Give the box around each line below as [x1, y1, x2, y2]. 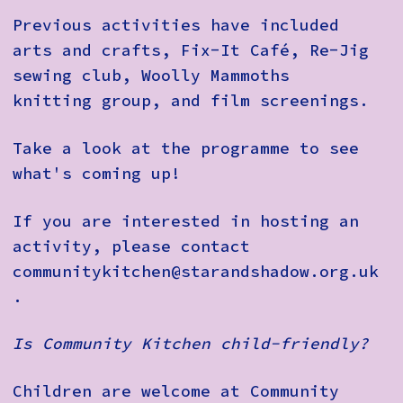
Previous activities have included [13, 15, 339, 36]
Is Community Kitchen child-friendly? [13, 334, 369, 354]
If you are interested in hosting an [13, 210, 359, 231]
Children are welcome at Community [13, 381, 339, 401]
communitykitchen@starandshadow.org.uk [13, 261, 379, 282]
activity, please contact [13, 236, 250, 256]
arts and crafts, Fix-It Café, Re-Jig [13, 40, 369, 61]
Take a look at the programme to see [13, 138, 359, 158]
